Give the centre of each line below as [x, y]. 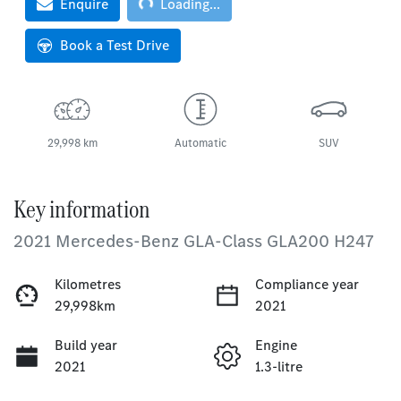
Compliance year [307, 284]
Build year [86, 345]
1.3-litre [279, 366]
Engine [276, 345]
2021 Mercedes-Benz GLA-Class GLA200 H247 [194, 241]
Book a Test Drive [115, 45]
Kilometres [88, 284]
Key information [82, 209]
